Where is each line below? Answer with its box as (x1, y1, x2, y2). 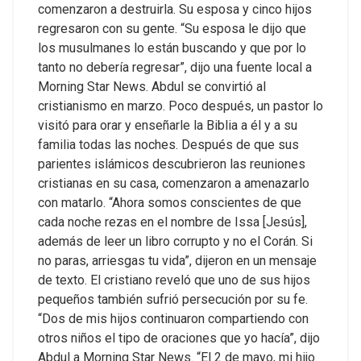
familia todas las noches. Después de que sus (38, 137, 299, 153)
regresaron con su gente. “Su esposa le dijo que (38, 21, 306, 37)
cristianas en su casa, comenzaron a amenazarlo (38, 176, 309, 192)
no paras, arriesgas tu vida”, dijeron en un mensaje (38, 253, 317, 269)
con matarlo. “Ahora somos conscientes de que (38, 195, 301, 211)
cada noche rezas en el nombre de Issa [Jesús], (38, 214, 307, 230)
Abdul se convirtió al (151, 79, 266, 95)
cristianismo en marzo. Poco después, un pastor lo (38, 98, 323, 114)
